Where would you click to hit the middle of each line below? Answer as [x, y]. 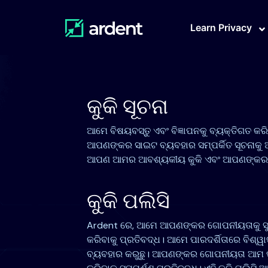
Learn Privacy [221, 28]
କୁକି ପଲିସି [128, 201]
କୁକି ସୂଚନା [127, 107]
